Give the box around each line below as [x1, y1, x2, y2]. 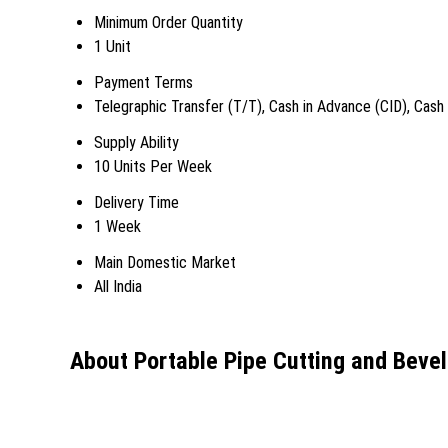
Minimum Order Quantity [94, 12, 243, 32]
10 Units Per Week [94, 156, 212, 176]
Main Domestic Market [94, 252, 236, 272]
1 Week [94, 216, 141, 236]
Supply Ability [94, 132, 179, 152]
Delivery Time [94, 192, 179, 212]
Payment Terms [94, 72, 193, 92]
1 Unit [94, 36, 131, 56]
